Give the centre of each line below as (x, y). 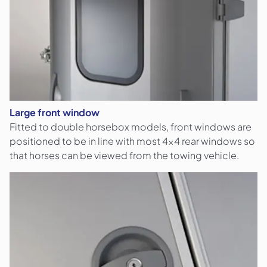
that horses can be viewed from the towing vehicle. (124, 156)
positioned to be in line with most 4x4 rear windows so (132, 141)
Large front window (55, 113)
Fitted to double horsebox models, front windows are (131, 127)
